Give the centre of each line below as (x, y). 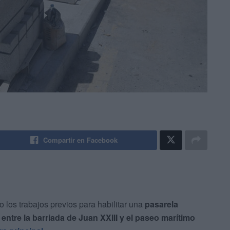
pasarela (161, 204)
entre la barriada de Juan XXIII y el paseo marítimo (98, 218)
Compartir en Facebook (81, 140)
